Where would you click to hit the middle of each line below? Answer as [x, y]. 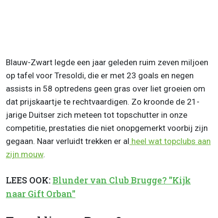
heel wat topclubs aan [170, 141]
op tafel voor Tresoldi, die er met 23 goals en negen [100, 75]
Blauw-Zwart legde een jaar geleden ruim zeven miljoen [107, 62]
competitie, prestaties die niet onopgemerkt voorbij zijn [107, 128]
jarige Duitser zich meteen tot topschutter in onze [97, 115]
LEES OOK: [29, 180]
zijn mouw [25, 154]
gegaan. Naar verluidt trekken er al [68, 141]
